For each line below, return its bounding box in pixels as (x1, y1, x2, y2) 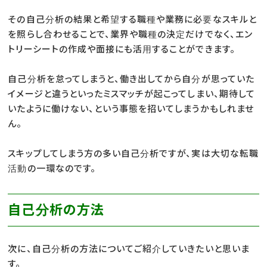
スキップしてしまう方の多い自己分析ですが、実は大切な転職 (8, 147, 259, 159)
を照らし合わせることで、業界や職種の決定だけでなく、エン (8, 28, 253, 40)
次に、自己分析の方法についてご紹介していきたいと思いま (8, 243, 250, 254)
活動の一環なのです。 (8, 162, 96, 174)
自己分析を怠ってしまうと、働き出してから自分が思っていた (8, 73, 254, 85)
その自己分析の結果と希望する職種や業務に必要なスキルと (8, 13, 257, 25)
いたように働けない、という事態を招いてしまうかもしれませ (8, 103, 254, 114)
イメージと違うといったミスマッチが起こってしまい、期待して (8, 88, 255, 100)
